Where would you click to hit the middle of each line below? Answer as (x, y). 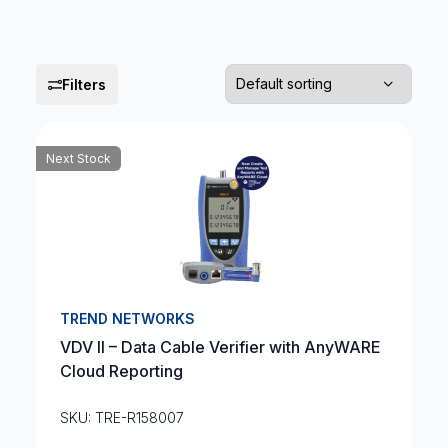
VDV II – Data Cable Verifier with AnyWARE (219, 347)
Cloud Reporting (121, 371)
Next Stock (78, 158)
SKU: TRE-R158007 (121, 417)
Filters (83, 84)
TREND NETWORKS (127, 318)
